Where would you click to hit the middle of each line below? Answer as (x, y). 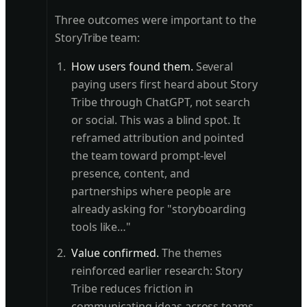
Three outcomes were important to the (156, 20)
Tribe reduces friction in (133, 289)
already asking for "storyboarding (159, 209)
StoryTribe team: (97, 38)
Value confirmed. (115, 253)
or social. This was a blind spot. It (156, 120)
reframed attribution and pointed (158, 138)
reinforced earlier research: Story (157, 271)
